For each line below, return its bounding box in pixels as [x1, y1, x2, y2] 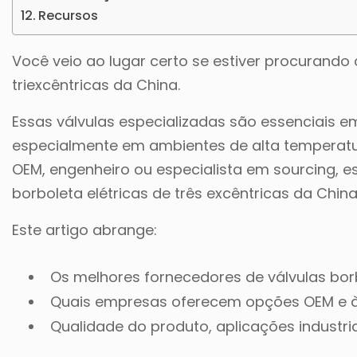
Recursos [38, 6, 99, 25]
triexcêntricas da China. [12, 75, 180, 95]
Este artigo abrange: [12, 220, 157, 240]
